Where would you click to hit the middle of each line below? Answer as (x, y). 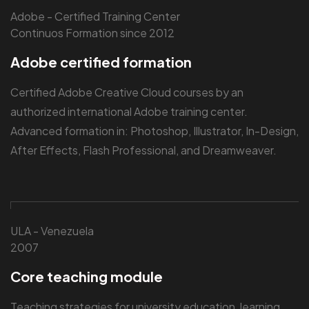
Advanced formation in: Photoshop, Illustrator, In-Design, (154, 131)
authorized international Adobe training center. (130, 112)
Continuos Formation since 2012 (92, 33)
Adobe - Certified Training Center (95, 17)
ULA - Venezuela (52, 231)
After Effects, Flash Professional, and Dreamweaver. (143, 150)
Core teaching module (87, 277)
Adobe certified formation (101, 62)
